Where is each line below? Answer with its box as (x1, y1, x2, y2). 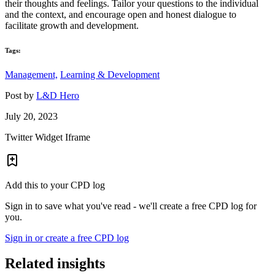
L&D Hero (36, 90, 79, 101)
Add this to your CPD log (5, 179, 105, 190)
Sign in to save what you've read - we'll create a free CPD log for (5, 200, 257, 211)
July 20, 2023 (5, 110, 58, 122)
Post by (5, 90, 36, 101)
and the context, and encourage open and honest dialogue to (5, 9, 236, 20)
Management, (5, 69, 58, 80)
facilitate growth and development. (5, 20, 139, 31)
